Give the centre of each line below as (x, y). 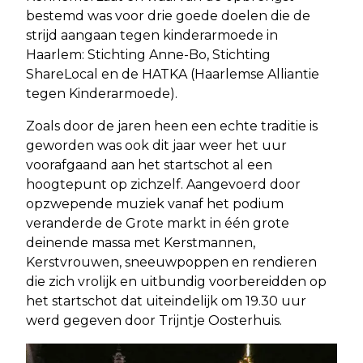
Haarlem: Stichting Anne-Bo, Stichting (148, 55)
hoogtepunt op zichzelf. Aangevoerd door (163, 184)
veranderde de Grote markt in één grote (158, 223)
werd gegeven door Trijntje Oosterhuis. (154, 320)
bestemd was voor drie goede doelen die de (168, 16)
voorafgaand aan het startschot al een (149, 165)
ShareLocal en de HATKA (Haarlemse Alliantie (173, 74)
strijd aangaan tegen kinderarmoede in (152, 35)
